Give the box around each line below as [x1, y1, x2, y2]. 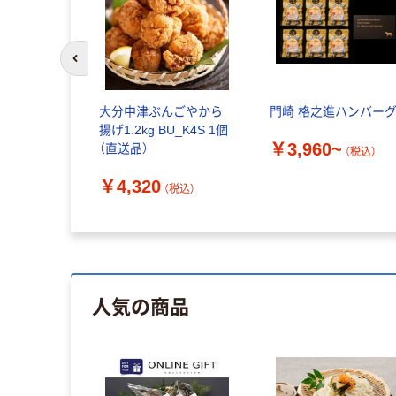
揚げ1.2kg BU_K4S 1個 [98, 123, 228, 138]
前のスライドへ [73, 59, 154, 73]
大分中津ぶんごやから [98, 104, 223, 119]
